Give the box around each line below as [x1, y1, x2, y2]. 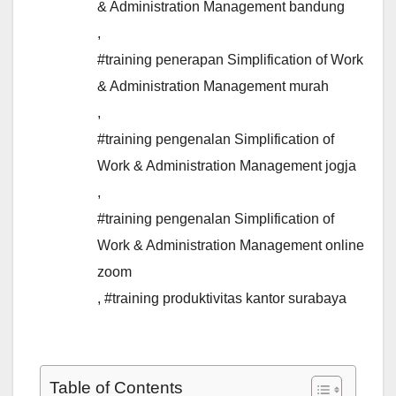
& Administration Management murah [97, 79, 329, 95]
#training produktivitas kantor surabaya [104, 291, 346, 307]
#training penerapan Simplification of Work [97, 52, 363, 68]
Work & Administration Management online [97, 238, 364, 254]
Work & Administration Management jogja [97, 158, 356, 174]
